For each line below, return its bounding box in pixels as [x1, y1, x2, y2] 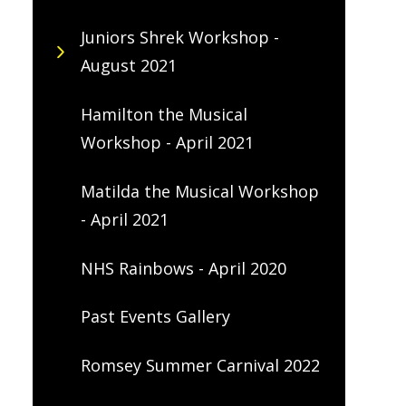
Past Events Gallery [80, 305, 230, 328]
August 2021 [80, 54, 177, 77]
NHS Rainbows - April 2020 [80, 256, 286, 279]
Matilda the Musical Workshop [80, 179, 319, 202]
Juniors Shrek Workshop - [80, 26, 279, 49]
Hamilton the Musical [80, 103, 247, 126]
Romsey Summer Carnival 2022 [80, 354, 320, 377]
